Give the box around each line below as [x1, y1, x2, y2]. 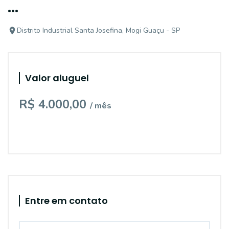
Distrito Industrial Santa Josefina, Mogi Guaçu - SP [17, 26, 180, 35]
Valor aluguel [25, 72, 89, 84]
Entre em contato [25, 194, 108, 207]
